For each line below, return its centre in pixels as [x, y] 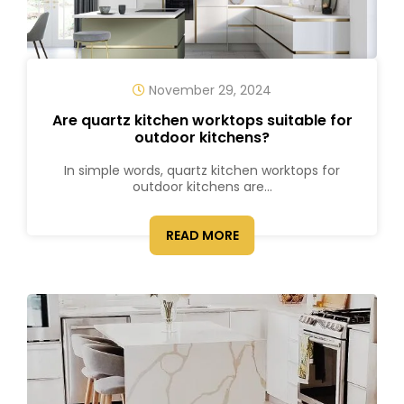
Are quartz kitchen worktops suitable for [202, 120]
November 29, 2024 [208, 90]
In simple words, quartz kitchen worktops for [202, 170]
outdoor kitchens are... [202, 187]
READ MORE [202, 235]
